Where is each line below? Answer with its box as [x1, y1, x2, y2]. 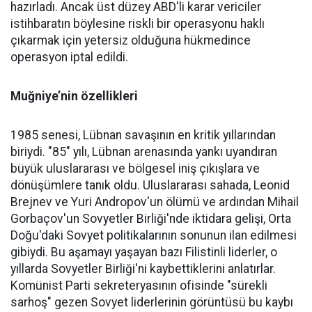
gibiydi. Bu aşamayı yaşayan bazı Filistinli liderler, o [10, 244, 277, 259]
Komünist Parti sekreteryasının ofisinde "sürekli [10, 278, 267, 292]
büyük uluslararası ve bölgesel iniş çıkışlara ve [10, 161, 260, 175]
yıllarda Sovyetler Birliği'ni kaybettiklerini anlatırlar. [10, 261, 276, 276]
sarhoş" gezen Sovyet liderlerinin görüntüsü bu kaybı [10, 295, 293, 309]
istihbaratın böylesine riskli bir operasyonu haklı [10, 16, 265, 31]
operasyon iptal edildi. [10, 49, 128, 64]
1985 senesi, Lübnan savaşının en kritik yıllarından [10, 127, 276, 142]
